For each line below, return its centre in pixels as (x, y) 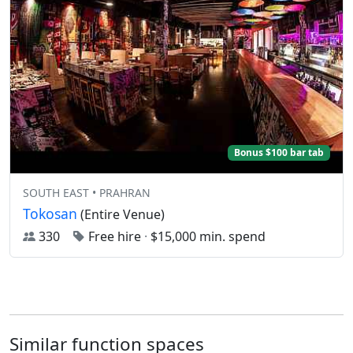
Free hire (115, 237)
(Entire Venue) (121, 215)
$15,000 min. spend (206, 237)
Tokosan (50, 214)
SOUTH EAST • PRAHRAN (87, 193)
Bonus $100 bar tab (279, 152)
